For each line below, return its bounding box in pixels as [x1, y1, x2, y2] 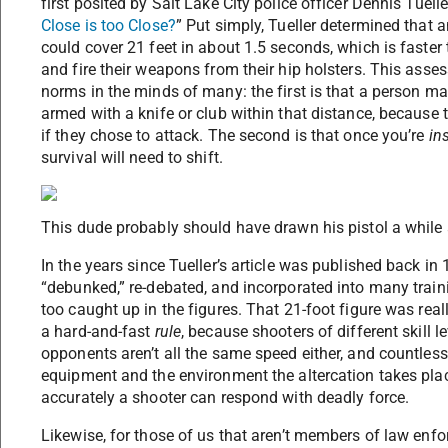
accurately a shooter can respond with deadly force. [41, 388, 410, 408]
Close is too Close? [41, 16, 176, 36]
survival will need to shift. [41, 148, 223, 168]
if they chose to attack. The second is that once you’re [41, 126, 429, 146]
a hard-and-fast [41, 322, 155, 342]
